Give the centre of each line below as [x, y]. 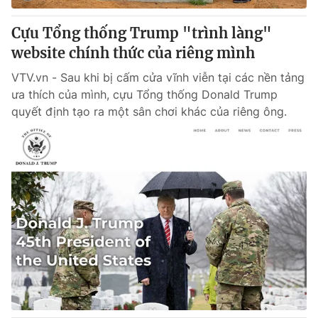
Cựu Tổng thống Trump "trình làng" [142, 33]
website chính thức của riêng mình [133, 53]
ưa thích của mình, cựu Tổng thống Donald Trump [144, 94]
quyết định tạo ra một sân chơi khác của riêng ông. [149, 111]
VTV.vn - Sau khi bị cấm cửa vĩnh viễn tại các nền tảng [158, 77]
